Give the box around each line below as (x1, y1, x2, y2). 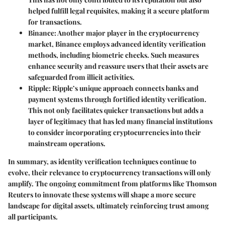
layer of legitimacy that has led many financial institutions (28, 117, 212, 127)
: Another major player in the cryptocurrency (54, 28, 199, 38)
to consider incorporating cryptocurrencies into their (28, 128, 201, 138)
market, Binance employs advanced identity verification (28, 39, 206, 49)
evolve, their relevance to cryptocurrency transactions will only (8, 168, 211, 178)
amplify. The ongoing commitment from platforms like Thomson (8, 179, 217, 189)
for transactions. (28, 17, 82, 27)
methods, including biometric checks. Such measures (28, 50, 199, 60)
